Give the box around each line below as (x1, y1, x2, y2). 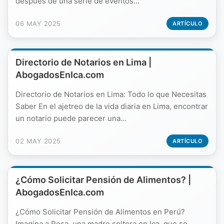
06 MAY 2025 (15, 19, 61, 27)
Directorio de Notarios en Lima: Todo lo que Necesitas (15, 89, 206, 99)
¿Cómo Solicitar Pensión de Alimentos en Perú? (15, 207, 185, 216)
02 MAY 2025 (15, 137, 61, 145)
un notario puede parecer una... (15, 113, 126, 123)
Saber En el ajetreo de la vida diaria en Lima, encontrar (15, 101, 208, 111)
